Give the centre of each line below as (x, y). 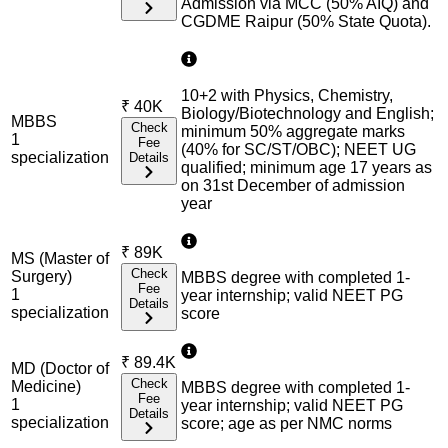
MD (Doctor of (60, 369)
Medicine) (46, 387)
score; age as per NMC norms (286, 424)
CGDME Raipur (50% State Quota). (306, 22)
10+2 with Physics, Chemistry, (287, 96)
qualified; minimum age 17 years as (306, 168)
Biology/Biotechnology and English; (307, 114)
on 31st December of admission (293, 186)
